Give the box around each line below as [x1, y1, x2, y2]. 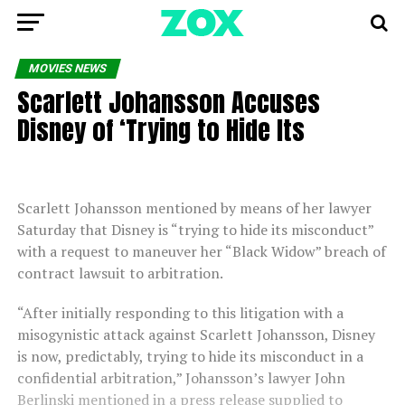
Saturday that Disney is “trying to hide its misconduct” [16, 220, 373, 240]
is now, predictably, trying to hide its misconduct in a [16, 346, 363, 366]
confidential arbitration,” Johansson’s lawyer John [16, 368, 345, 388]
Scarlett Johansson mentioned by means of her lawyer [16, 198, 372, 218]
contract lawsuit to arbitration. [16, 263, 223, 283]
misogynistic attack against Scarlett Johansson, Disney [16, 325, 375, 344]
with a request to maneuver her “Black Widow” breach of [16, 241, 386, 261]
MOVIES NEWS [26, 61, 108, 75]
